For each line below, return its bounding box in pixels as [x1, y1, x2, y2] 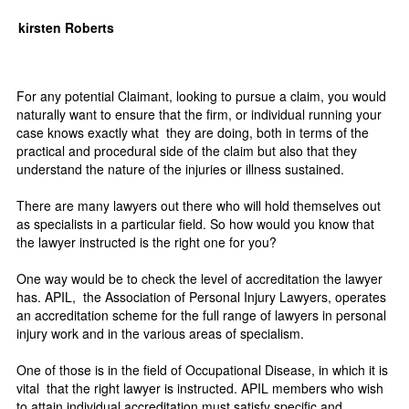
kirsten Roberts [18, 18, 114, 37]
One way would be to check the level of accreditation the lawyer [16, 269, 383, 288]
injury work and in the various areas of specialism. [16, 324, 304, 342]
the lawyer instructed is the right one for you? [16, 233, 277, 251]
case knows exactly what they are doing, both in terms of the [16, 123, 369, 142]
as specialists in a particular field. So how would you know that [16, 215, 374, 233]
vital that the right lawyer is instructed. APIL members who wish [16, 379, 383, 397]
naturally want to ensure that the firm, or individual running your [16, 105, 382, 123]
